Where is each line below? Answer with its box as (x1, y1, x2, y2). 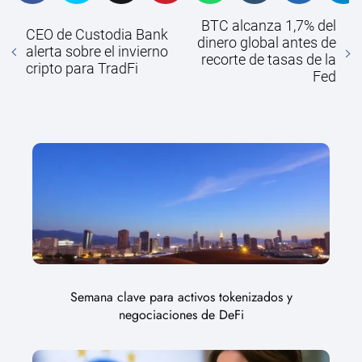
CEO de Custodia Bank (26, 25, 168, 43)
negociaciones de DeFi (118, 305, 244, 325)
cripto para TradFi (26, 59, 138, 77)
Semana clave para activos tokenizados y (69, 288, 293, 307)
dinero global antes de (197, 34, 336, 52)
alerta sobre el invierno (26, 42, 168, 60)
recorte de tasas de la (201, 51, 336, 69)
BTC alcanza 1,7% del (201, 17, 336, 35)
